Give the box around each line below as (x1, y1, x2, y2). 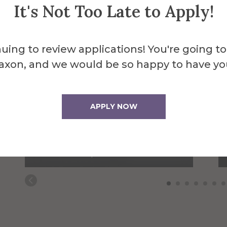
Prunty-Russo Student (35, 133, 136, 145)
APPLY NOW (90, 101, 137, 111)
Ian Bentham (35, 110, 113, 128)
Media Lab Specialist (35, 147, 129, 159)
